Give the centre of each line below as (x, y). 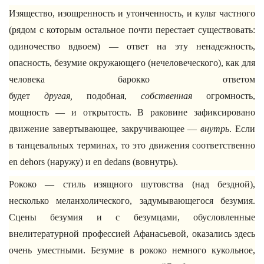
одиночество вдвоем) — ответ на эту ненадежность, (132, 46)
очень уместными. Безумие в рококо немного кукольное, (132, 250)
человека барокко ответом (132, 79)
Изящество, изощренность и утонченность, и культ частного (132, 13)
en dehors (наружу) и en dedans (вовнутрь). (93, 162)
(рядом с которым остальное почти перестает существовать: (132, 30)
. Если (242, 129)
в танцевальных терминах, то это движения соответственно (132, 145)
